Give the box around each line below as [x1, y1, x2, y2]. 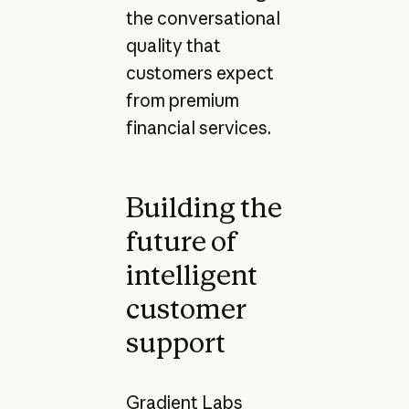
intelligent [125, 257, 257, 291]
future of [125, 224, 236, 257]
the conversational [125, 7, 280, 30]
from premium [125, 89, 239, 112]
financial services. [125, 117, 271, 140]
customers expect [125, 62, 274, 85]
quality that [125, 35, 221, 58]
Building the [125, 190, 282, 224]
